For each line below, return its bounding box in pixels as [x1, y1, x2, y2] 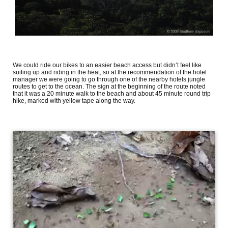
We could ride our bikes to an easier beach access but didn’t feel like [13, 62, 202, 69]
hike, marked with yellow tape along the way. [13, 97, 135, 104]
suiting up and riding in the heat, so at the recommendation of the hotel [13, 69, 207, 76]
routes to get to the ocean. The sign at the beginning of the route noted [13, 83, 206, 90]
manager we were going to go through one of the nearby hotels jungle [13, 76, 205, 83]
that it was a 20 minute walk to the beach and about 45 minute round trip [13, 90, 211, 97]
